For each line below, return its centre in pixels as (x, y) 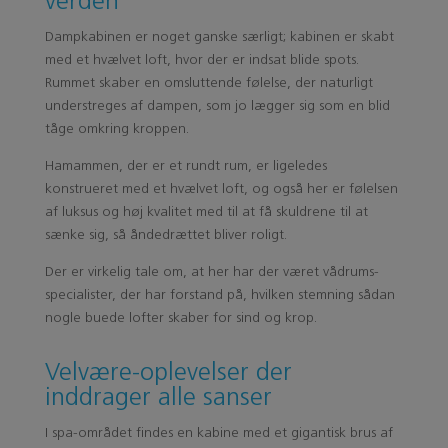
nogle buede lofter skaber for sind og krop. (180, 318)
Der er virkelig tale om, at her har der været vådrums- (211, 272)
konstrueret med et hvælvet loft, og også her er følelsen (221, 189)
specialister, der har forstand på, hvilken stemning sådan (219, 295)
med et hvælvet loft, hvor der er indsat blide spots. (201, 60)
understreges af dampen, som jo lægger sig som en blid (217, 106)
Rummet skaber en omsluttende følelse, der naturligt (208, 83)
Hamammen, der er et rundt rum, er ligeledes (185, 166)
